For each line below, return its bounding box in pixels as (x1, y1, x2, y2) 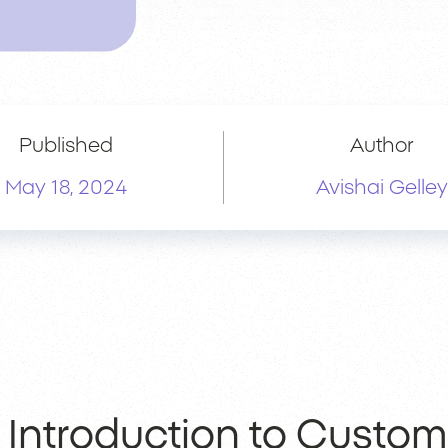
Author (350, 136, 414, 157)
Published (19, 136, 113, 157)
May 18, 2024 (5, 178, 127, 199)
